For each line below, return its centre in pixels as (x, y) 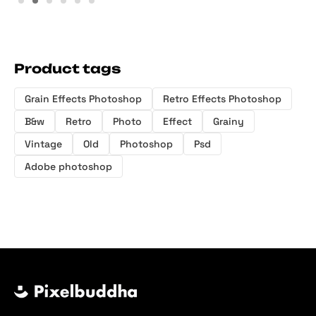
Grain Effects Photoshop (83, 99)
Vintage (43, 144)
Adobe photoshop (68, 167)
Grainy (229, 122)
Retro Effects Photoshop (222, 99)
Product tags (67, 69)
